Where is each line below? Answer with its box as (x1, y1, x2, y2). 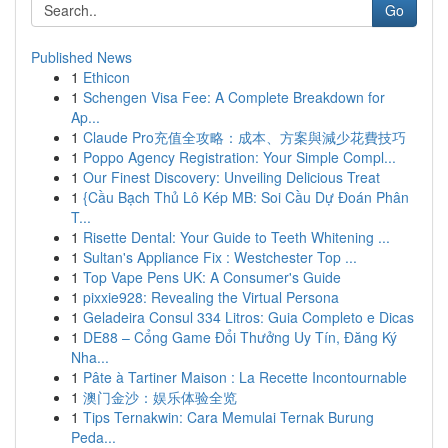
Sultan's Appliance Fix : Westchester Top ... (83, 247, 357, 267)
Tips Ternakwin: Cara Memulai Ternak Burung (83, 407, 374, 427)
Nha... (71, 347, 109, 367)
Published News (31, 47, 132, 67)
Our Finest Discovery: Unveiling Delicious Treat (83, 167, 380, 187)
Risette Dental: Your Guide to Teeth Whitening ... (83, 227, 390, 247)
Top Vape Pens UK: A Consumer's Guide (83, 267, 341, 287)
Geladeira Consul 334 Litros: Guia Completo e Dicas (83, 307, 414, 327)
